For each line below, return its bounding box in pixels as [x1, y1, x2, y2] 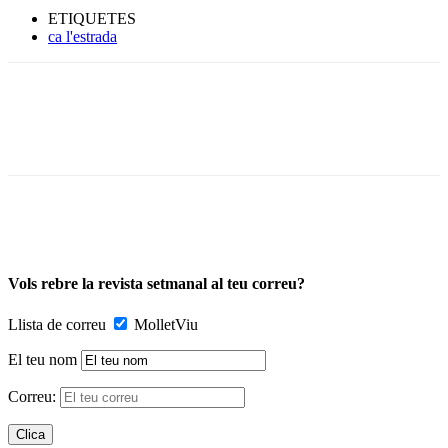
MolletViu [134, 316, 198, 334]
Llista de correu [8, 316, 106, 334]
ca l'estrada [48, 27, 117, 45]
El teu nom [8, 351, 77, 369]
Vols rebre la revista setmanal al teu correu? [8, 275, 305, 293]
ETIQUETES [48, 9, 136, 27]
